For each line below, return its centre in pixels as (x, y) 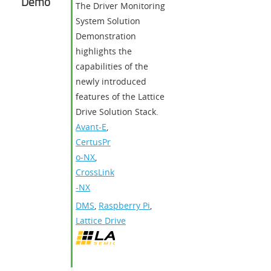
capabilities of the (112, 67)
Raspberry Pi (124, 206)
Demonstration (106, 36)
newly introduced (111, 82)
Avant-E (91, 127)
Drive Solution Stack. (117, 112)
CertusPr (93, 142)
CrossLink (95, 172)
